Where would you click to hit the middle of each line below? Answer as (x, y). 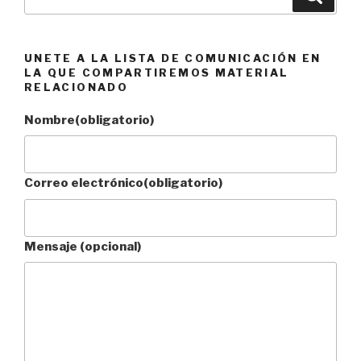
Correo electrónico (84, 183)
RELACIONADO (76, 87)
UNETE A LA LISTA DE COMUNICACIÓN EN (173, 58)
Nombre (50, 120)
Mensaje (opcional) (83, 246)
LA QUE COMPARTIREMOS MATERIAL (157, 73)
